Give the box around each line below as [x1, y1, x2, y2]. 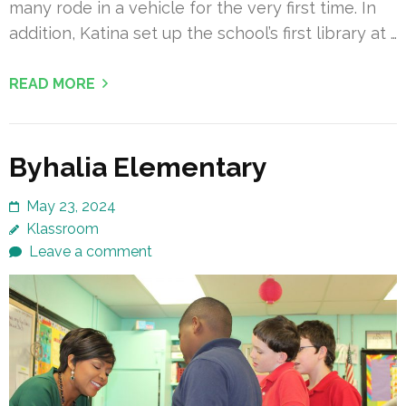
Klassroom [26, 219, 99, 237]
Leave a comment [29, 242, 152, 260]
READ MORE [9, 74, 95, 92]
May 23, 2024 [26, 197, 116, 215]
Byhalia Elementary [9, 150, 267, 183]
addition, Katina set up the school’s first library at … [9, 23, 397, 43]
